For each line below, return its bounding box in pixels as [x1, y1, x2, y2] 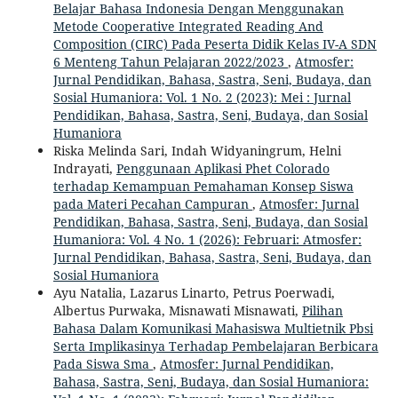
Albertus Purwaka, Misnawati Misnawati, [52, 301, 302, 319]
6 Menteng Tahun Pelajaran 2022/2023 [52, 52, 288, 70]
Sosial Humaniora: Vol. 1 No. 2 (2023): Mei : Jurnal [52, 88, 351, 106]
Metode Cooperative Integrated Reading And [52, 17, 323, 35]
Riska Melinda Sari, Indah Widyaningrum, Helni [52, 141, 341, 159]
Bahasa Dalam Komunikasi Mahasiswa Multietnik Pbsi [52, 319, 373, 337]
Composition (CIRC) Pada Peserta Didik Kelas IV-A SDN [52, 35, 377, 52]
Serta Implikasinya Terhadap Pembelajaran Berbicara [52, 337, 378, 354]
